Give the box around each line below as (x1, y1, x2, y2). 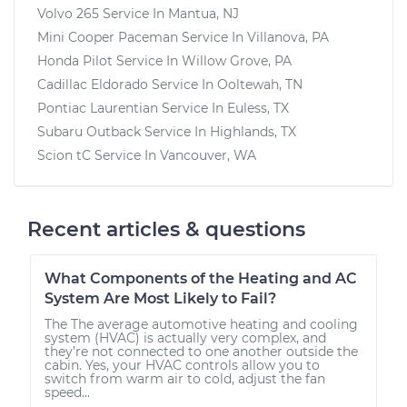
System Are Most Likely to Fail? (45, 289, 276, 307)
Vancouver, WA (160, 146, 256, 164)
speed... (45, 383, 90, 401)
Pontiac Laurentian (37, 99, 158, 116)
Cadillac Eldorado (37, 75, 148, 93)
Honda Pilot (37, 52, 113, 69)
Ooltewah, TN (217, 75, 303, 93)
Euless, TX (227, 99, 289, 116)
